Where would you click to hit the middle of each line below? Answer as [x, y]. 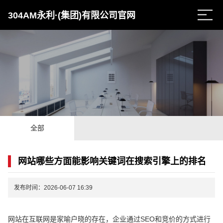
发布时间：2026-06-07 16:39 [54, 187]
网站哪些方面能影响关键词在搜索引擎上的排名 [112, 161]
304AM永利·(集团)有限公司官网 [72, 16]
